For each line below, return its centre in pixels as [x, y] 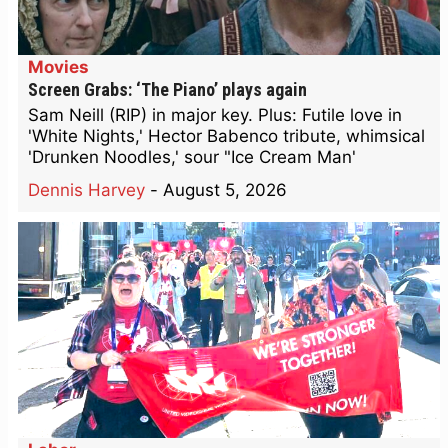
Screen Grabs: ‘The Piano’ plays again [167, 90]
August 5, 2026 [225, 190]
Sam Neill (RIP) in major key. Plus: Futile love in [215, 115]
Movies [58, 67]
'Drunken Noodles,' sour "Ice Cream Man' [192, 157]
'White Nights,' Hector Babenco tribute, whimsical [226, 136]
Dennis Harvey [86, 190]
